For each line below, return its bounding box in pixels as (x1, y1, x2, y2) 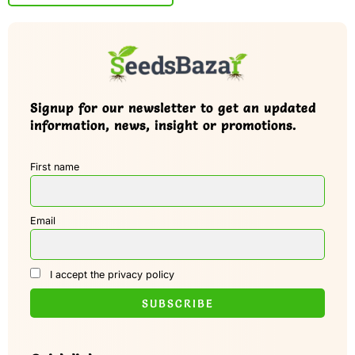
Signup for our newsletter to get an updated (30, 99, 316, 116)
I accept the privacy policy (47, 269, 174, 281)
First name (30, 160, 79, 173)
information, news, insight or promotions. (30, 116, 296, 133)
